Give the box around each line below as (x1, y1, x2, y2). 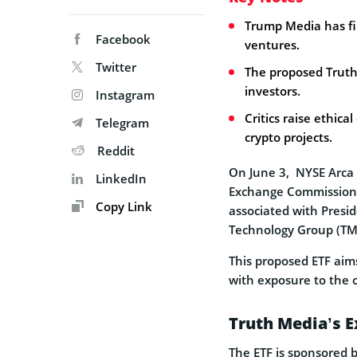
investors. (245, 83, 300, 100)
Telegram (96, 115, 149, 131)
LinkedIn (96, 171, 147, 187)
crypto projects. (245, 129, 332, 146)
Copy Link (92, 198, 152, 215)
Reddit (97, 143, 135, 159)
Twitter (96, 59, 136, 76)
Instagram (96, 87, 155, 104)
